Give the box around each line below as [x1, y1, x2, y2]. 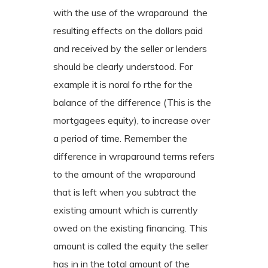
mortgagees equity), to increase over [53, 114, 210, 126]
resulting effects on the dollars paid [53, 24, 203, 36]
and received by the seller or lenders [53, 42, 207, 54]
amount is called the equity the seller [53, 239, 208, 252]
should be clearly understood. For [53, 60, 193, 72]
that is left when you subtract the [53, 185, 196, 198]
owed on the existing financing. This [53, 221, 208, 234]
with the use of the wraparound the [53, 6, 208, 19]
